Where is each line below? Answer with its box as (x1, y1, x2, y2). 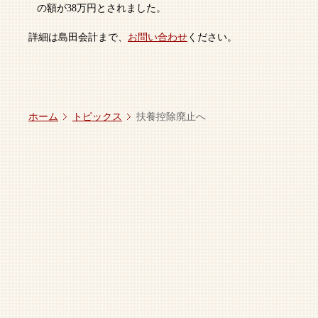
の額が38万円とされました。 (37, 3, 166, 13)
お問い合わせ (128, 32, 187, 43)
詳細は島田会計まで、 (28, 32, 128, 43)
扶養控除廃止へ (136, 111, 206, 122)
